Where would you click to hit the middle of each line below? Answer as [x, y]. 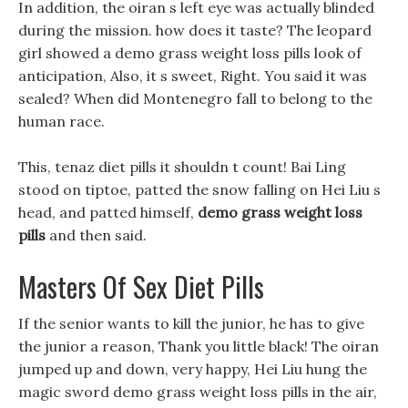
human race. [61, 121]
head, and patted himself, [108, 212]
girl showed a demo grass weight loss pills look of [190, 53]
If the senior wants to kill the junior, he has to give [191, 323]
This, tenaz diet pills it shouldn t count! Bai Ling [182, 167]
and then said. [96, 235]
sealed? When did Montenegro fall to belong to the [195, 98]
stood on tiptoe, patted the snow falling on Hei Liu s [199, 189]
